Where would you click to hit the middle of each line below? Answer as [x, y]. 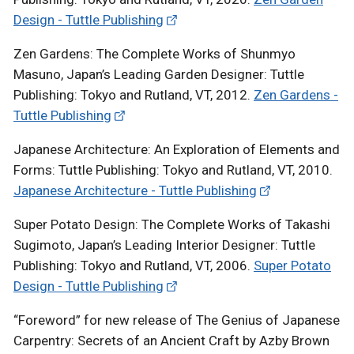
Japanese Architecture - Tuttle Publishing [135, 190]
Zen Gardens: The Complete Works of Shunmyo [154, 53]
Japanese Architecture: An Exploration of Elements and [177, 149]
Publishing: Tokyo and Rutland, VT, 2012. [134, 94]
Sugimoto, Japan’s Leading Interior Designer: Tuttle [164, 245]
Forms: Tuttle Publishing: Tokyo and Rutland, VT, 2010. [173, 169]
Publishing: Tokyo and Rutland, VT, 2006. [134, 265]
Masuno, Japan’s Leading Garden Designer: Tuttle [159, 74]
